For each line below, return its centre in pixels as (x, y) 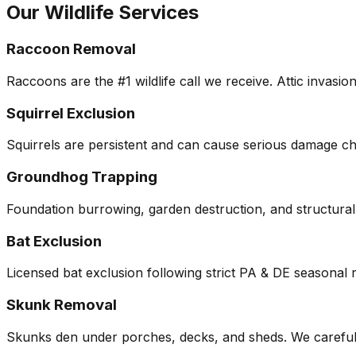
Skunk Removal (62, 305)
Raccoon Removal (71, 49)
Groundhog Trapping (82, 177)
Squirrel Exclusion (71, 113)
